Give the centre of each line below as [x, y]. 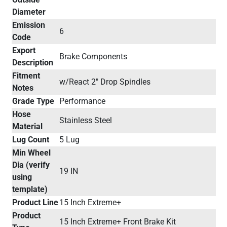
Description [32, 62]
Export [24, 50]
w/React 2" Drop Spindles [105, 82]
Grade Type [33, 101]
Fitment [26, 75]
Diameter [29, 12]
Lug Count [30, 139]
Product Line [35, 202]
